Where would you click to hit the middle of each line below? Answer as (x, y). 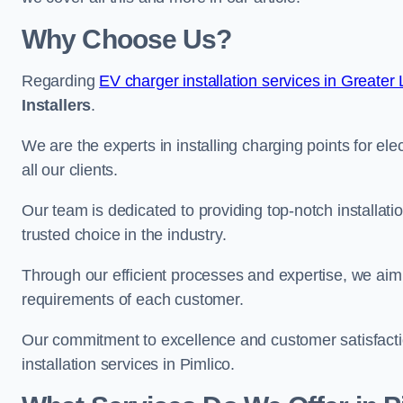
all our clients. (70, 170)
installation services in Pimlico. (129, 364)
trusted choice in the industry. (124, 235)
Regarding (61, 81)
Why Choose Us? (127, 39)
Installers (57, 105)
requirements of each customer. (133, 300)
